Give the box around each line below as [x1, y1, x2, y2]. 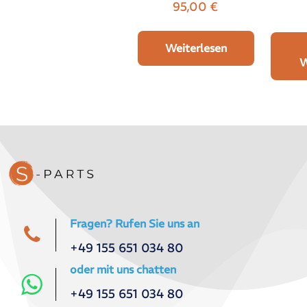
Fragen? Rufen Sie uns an [70, 217, 199, 231]
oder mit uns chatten [70, 262, 176, 277]
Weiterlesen [165, 41, 228, 56]
